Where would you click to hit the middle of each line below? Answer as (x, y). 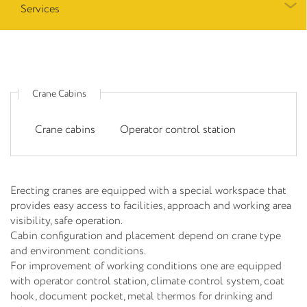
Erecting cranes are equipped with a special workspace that (148, 191)
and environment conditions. (78, 251)
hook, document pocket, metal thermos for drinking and (142, 296)
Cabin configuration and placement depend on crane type (146, 236)
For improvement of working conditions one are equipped (146, 266)
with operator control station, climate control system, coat (147, 281)
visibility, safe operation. (66, 221)
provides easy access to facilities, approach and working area (151, 206)
